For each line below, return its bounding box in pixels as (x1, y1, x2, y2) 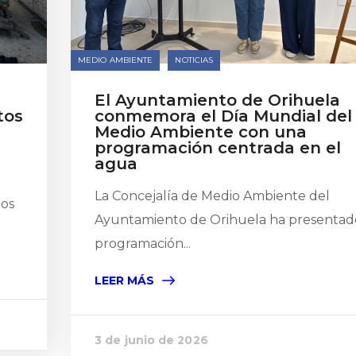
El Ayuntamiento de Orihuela (95, 91, 340, 110)
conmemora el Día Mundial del (95, 106, 352, 126)
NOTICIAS (175, 55, 214, 65)
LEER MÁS (95, 273, 154, 288)
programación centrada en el (95, 138, 341, 157)
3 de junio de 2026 (95, 333, 208, 347)
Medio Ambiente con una (95, 122, 307, 141)
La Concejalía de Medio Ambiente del (95, 188, 330, 203)
